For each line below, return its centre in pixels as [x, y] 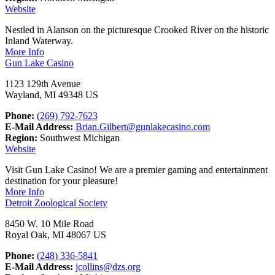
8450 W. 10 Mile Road [49, 223]
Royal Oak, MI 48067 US [56, 234]
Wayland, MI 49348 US [52, 95]
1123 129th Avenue [43, 83]
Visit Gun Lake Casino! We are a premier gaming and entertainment [136, 169]
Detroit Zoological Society [56, 203]
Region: [21, 137]
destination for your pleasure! [61, 180]
